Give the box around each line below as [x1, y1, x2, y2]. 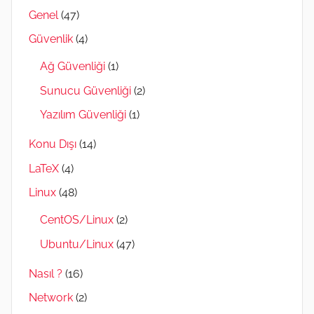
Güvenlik [29, 32, 73, 46]
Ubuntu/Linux [40, 237, 114, 251]
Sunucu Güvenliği [40, 83, 131, 97]
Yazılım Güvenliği [40, 108, 126, 121]
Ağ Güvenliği [40, 60, 105, 74]
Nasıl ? [29, 267, 62, 281]
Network [29, 291, 73, 305]
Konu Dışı [29, 137, 76, 151]
